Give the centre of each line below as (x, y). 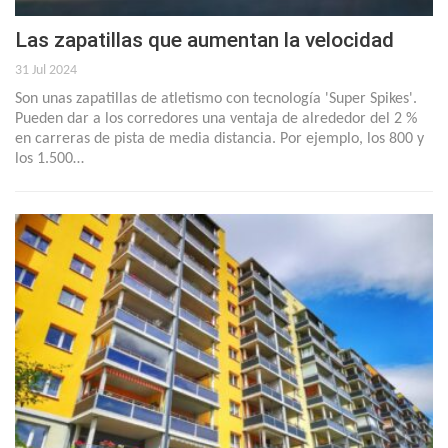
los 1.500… (49, 159)
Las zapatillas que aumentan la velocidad (204, 40)
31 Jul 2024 (46, 71)
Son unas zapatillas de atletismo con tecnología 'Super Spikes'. (216, 99)
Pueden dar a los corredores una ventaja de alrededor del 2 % (216, 119)
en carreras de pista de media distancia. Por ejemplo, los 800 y (219, 139)
